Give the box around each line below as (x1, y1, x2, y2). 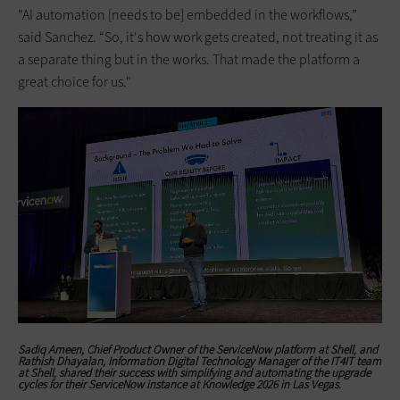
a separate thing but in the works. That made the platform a (18, 50, 360, 70)
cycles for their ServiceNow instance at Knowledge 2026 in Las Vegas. (18, 376, 341, 392)
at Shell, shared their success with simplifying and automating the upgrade (18, 364, 371, 380)
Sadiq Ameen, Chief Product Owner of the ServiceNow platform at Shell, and (18, 341, 378, 357)
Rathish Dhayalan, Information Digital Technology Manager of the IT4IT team (18, 353, 381, 369)
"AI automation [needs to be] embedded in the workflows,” (18, 5, 357, 25)
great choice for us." (18, 72, 131, 92)
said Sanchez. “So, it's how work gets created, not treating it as (18, 28, 378, 47)
